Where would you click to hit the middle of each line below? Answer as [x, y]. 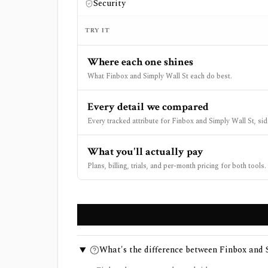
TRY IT [98, 30]
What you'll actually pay [145, 152]
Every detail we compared [148, 107]
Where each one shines [140, 62]
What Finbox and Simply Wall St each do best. [160, 76]
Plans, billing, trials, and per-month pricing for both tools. [177, 166]
